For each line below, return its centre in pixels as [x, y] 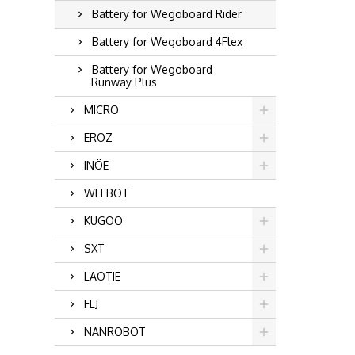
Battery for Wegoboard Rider [166, 14]
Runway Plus [124, 82]
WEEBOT [106, 193]
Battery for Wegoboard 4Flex [167, 42]
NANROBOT [115, 332]
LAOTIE [102, 276]
